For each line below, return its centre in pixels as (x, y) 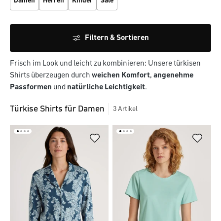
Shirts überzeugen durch (51, 75)
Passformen (31, 87)
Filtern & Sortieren (117, 38)
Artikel (128, 109)
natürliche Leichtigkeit (106, 87)
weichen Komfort (121, 75)
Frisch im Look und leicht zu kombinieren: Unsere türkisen (105, 64)
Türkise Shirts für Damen (57, 109)
